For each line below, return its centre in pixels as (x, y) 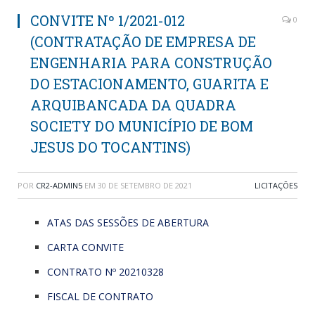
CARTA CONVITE (85, 247)
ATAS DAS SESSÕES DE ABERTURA (128, 222)
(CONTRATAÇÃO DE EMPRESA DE (143, 41)
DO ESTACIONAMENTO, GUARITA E (149, 83)
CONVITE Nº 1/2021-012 (108, 20)
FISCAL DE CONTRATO (100, 296)
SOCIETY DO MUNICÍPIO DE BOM (142, 126)
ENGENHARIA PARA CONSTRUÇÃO (151, 62)
